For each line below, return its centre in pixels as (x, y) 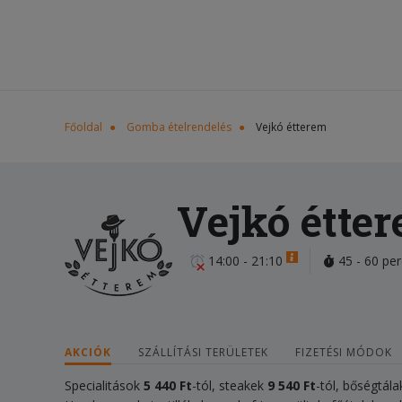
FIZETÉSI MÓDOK (344, 352)
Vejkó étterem (291, 127)
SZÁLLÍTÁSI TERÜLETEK (203, 352)
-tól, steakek (228, 385)
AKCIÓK (88, 352)
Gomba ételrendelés (179, 127)
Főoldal (83, 127)
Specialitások (104, 385)
